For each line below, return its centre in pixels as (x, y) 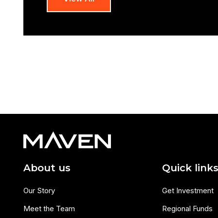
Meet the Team (49, 209)
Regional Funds (188, 209)
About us (47, 168)
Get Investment (188, 191)
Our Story (39, 191)
